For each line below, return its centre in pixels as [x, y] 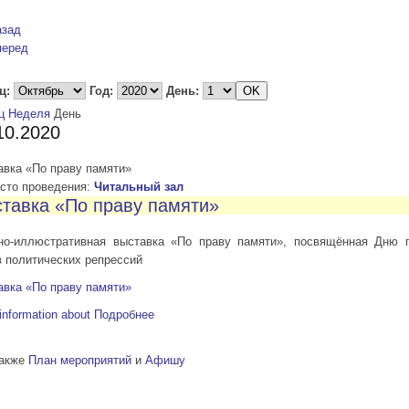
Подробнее [124, 315]
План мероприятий [80, 361]
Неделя [29, 114]
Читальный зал [139, 187]
